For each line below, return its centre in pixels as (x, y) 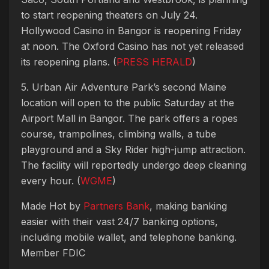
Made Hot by (52, 206)
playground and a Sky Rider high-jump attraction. (133, 149)
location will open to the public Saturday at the (128, 102)
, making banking (188, 206)
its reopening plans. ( (69, 62)
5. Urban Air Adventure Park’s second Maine (124, 87)
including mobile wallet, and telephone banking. (129, 237)
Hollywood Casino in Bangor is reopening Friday (131, 30)
